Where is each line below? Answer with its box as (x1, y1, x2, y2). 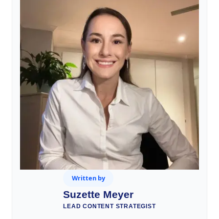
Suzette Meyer (63, 189, 134, 200)
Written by (71, 174, 105, 183)
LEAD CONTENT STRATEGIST (63, 203, 156, 210)
